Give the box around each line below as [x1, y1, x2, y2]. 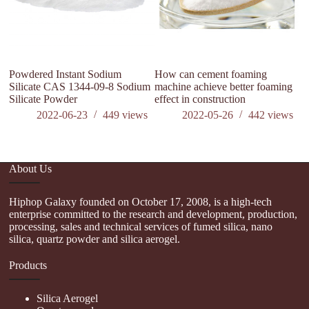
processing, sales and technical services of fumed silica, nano [9, 220, 273, 232]
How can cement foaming [154, 68, 267, 81]
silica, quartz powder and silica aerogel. [9, 232, 181, 245]
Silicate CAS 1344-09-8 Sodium [9, 81, 151, 93]
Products [9, 259, 48, 271]
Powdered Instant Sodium [9, 68, 122, 81]
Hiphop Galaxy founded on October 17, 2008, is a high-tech [9, 195, 272, 208]
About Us [9, 162, 52, 175]
